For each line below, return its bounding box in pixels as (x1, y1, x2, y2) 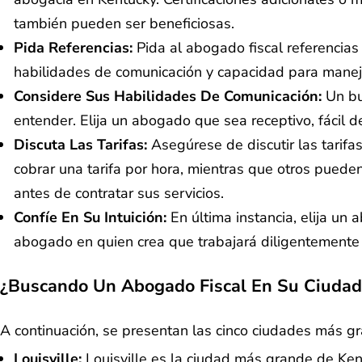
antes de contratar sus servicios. (14, 183, 224, 204)
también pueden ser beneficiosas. (14, 14, 234, 34)
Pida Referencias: (14, 38, 137, 58)
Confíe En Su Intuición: (14, 208, 170, 228)
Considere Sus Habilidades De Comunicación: (14, 86, 322, 107)
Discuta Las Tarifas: (14, 135, 151, 155)
